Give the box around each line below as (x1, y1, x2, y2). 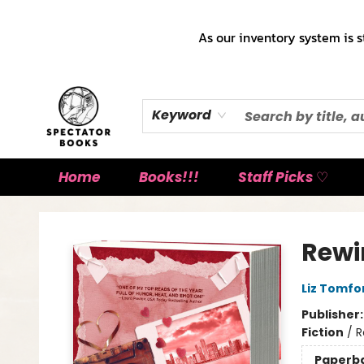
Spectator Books (12, 203, 105, 219)
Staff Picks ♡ (238, 167, 328, 187)
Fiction (301, 324, 344, 340)
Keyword (151, 106, 211, 124)
